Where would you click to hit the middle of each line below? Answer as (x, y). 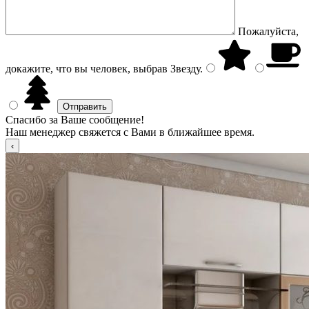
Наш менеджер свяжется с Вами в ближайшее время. (130, 132)
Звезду (184, 69)
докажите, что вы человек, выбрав (87, 69)
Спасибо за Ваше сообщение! (75, 120)
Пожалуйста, (268, 31)
